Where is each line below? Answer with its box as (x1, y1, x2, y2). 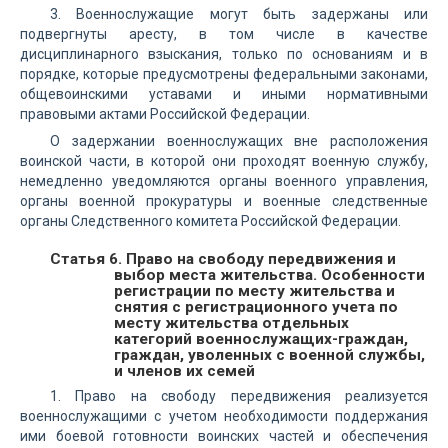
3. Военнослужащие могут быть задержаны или (50, 6, 428, 22)
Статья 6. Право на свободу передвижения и (50, 250, 396, 268)
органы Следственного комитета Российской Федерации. (20, 213, 401, 229)
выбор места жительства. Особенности (114, 266, 425, 284)
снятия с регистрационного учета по (114, 298, 398, 316)
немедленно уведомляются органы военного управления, (20, 173, 428, 189)
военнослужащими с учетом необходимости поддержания (20, 408, 428, 424)
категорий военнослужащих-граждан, (114, 330, 408, 348)
